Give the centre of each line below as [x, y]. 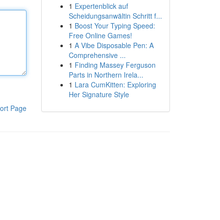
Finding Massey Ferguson [115, 65]
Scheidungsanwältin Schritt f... [115, 16]
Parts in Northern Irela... [106, 75]
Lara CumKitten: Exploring [115, 84]
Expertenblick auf [101, 6]
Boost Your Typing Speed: [115, 26]
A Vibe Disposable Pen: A [114, 45]
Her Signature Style [99, 94]
